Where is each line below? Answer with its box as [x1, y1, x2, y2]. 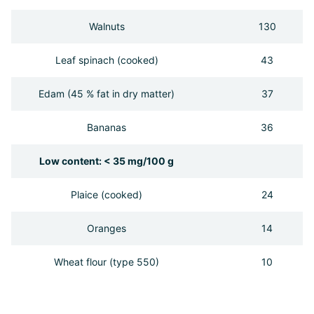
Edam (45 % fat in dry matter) [39, 87, 175, 100]
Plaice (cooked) [71, 188, 142, 200]
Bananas [87, 121, 126, 133]
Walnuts [88, 20, 125, 32]
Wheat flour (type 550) [54, 255, 159, 268]
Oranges [87, 221, 126, 234]
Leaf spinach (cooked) [55, 53, 158, 66]
